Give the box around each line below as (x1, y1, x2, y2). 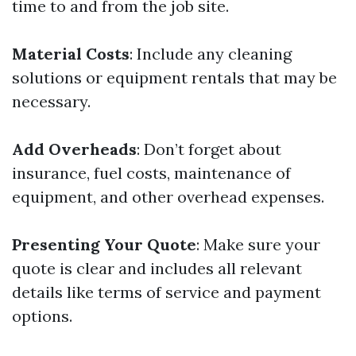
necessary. (12, 91, 91, 111)
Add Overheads (12, 139, 137, 159)
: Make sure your (196, 234, 320, 254)
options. (12, 306, 72, 326)
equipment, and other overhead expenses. (12, 187, 324, 207)
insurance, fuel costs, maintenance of (12, 163, 291, 183)
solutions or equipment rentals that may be (12, 68, 337, 87)
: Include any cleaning (130, 44, 292, 64)
